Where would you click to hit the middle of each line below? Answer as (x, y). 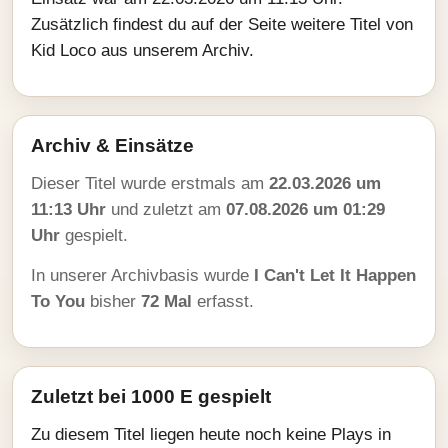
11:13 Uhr (68, 209)
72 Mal (166, 301)
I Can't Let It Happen (335, 275)
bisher (113, 301)
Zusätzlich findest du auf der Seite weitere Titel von (222, 24)
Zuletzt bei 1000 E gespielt (151, 396)
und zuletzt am (166, 209)
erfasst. (223, 301)
